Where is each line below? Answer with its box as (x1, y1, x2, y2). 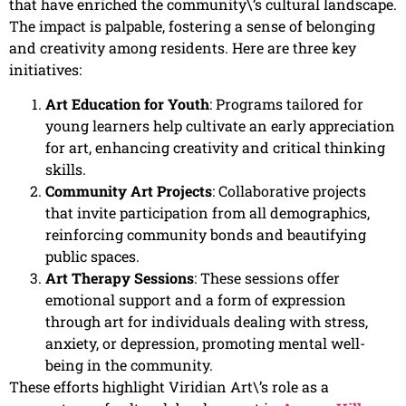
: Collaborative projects (212, 181, 366, 201)
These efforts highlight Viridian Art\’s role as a (9, 377, 329, 397)
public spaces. (45, 246, 140, 266)
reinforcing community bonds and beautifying (45, 225, 366, 245)
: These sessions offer (194, 268, 340, 288)
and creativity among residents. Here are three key (9, 37, 356, 57)
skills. (45, 159, 86, 179)
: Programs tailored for (209, 94, 363, 114)
